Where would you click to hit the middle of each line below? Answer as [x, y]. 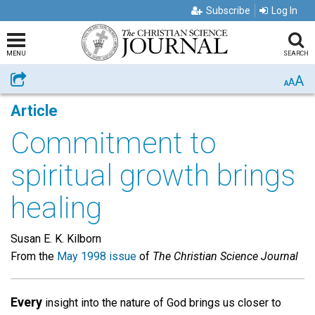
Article [34, 111]
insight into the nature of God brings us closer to [162, 303]
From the [34, 256]
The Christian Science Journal [225, 256]
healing [56, 208]
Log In [284, 11]
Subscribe [228, 11]
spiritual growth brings [153, 175]
